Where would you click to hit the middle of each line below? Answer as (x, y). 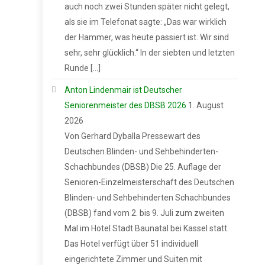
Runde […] (83, 68)
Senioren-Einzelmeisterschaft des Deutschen (149, 182)
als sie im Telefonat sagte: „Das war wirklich (146, 22)
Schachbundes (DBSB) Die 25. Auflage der (143, 167)
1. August (206, 105)
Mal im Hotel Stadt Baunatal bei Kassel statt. (147, 228)
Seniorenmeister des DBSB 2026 (125, 105)
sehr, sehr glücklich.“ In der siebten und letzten (150, 52)
